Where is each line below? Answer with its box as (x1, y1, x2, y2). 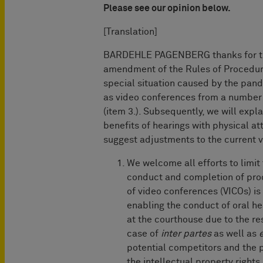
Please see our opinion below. (103, 3, 231, 13)
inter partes (161, 228, 211, 238)
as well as (211, 228, 259, 238)
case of (127, 228, 161, 238)
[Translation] (103, 26, 157, 36)
